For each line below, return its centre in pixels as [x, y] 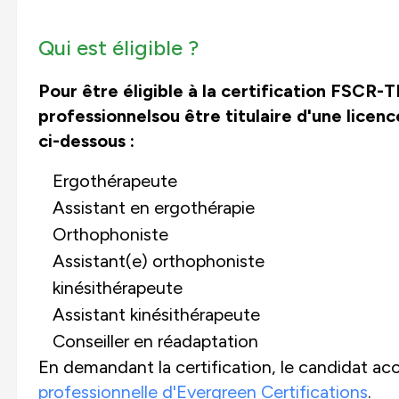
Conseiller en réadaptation [155, 341]
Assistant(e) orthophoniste [158, 261]
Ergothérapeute [114, 180]
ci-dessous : [86, 140]
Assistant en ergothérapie [153, 207]
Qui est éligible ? [118, 47]
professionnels [98, 115]
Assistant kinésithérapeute [156, 314]
